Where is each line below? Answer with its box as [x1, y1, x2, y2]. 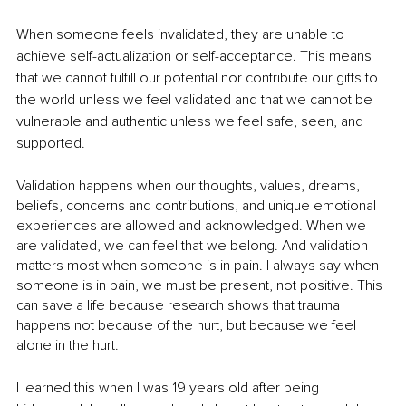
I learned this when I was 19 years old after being [16, 379, 323, 398]
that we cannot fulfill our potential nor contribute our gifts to [16, 69, 382, 88]
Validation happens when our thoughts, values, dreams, [16, 177, 363, 196]
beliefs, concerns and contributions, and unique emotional [16, 197, 380, 216]
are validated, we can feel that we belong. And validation [16, 237, 372, 256]
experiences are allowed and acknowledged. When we [16, 217, 370, 236]
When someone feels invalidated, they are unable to [16, 25, 348, 44]
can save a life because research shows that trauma [16, 296, 343, 315]
